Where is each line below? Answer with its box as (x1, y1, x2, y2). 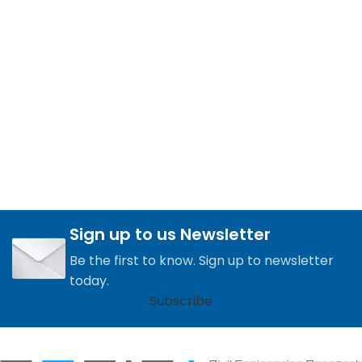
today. (69, 271, 109, 291)
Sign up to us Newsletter (69, 223, 271, 246)
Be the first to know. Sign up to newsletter (69, 251, 334, 271)
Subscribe (149, 292, 213, 311)
